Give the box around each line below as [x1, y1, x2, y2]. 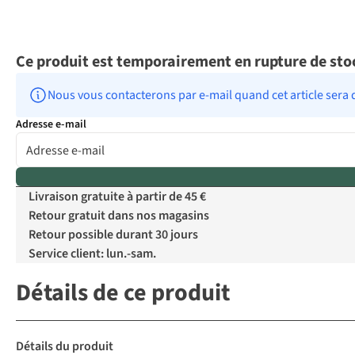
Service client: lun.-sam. [29, 245, 156, 263]
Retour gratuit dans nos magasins [29, 207, 209, 225]
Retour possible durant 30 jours [29, 226, 198, 244]
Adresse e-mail [16, 116, 86, 133]
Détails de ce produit [16, 276, 230, 311]
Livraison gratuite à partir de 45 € [29, 188, 206, 206]
